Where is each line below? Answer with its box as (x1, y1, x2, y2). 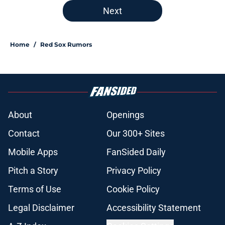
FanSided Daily (106, 147, 166, 158)
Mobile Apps (8, 147, 58, 158)
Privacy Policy (106, 165, 161, 176)
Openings (106, 109, 144, 121)
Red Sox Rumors (40, 41, 92, 49)
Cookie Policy (106, 184, 160, 195)
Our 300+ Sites (106, 128, 165, 139)
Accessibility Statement (106, 202, 201, 213)
